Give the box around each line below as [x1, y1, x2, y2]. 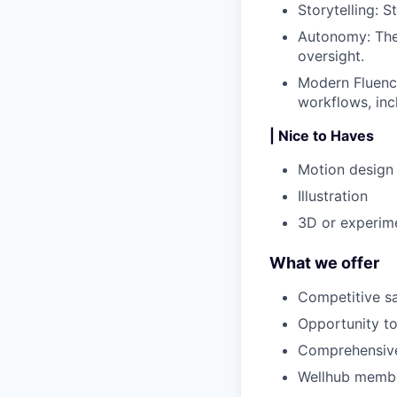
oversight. [298, 46, 364, 65]
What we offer [269, 253, 379, 272]
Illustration [298, 186, 368, 205]
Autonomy [298, 27, 367, 45]
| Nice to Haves [269, 126, 374, 144]
